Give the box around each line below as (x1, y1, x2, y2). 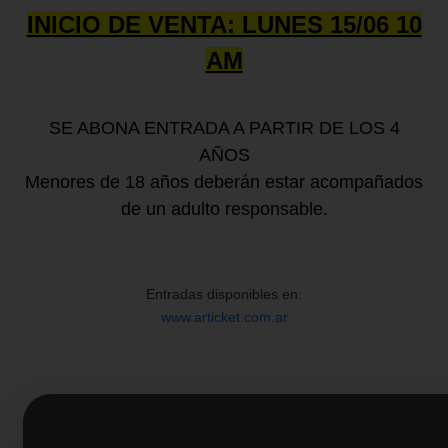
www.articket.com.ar (160, 309, 288, 325)
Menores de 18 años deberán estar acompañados (25, 172, 423, 192)
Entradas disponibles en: (146, 286, 302, 302)
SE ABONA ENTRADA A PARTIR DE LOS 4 (48, 118, 400, 138)
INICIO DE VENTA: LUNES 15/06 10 (26, 11, 422, 38)
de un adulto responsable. (120, 199, 328, 219)
